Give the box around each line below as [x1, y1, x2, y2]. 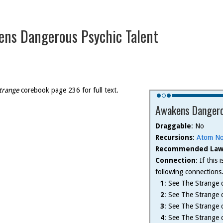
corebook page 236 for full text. [19, 86, 118, 94]
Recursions [155, 133, 193, 141]
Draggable [155, 122, 191, 130]
